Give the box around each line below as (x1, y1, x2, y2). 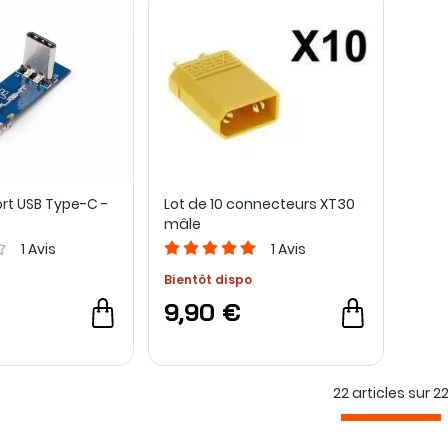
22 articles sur (332, 383, 430, 404)
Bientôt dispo (163, 271, 252, 289)
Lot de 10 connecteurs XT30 (163, 194, 355, 215)
